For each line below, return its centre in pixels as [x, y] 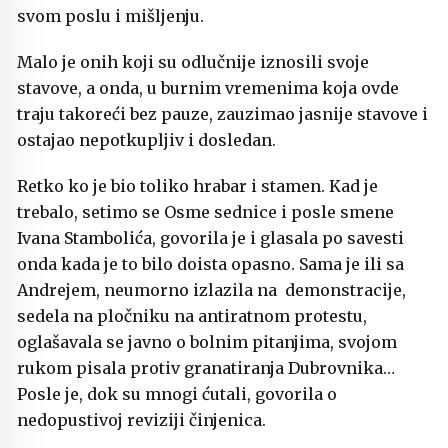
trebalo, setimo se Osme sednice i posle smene [205, 212]
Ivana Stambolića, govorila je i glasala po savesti [210, 238]
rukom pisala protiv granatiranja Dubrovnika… [208, 368]
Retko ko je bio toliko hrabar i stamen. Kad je [197, 186]
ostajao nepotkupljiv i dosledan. [146, 140]
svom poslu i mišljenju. [110, 16]
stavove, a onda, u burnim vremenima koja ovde [208, 88]
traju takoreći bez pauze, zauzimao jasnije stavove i [222, 114]
